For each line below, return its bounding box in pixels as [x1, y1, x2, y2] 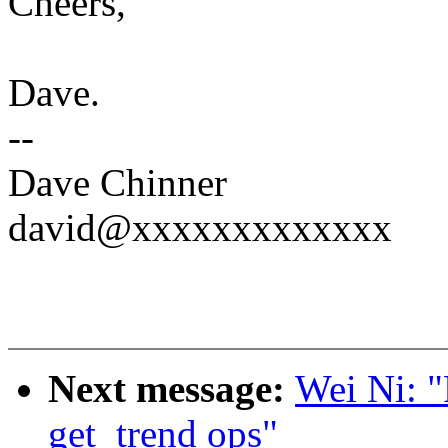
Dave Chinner [8, 161, 227, 205]
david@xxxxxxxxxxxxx [8, 206, 392, 250]
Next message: [48, 367, 295, 411]
